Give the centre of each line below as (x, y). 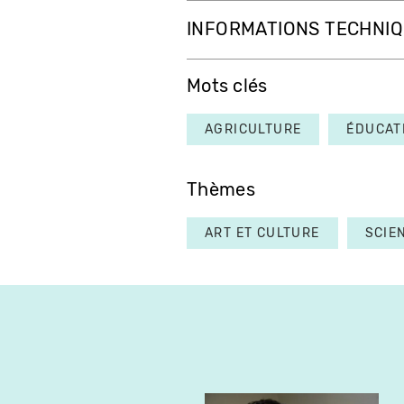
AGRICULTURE (253, 130)
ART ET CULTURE (262, 234)
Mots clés (227, 87)
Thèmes (221, 190)
